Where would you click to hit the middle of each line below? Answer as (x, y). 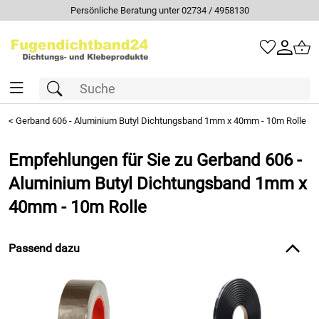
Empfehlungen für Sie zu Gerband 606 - (155, 160)
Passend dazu (44, 248)
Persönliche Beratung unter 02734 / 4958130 (159, 10)
